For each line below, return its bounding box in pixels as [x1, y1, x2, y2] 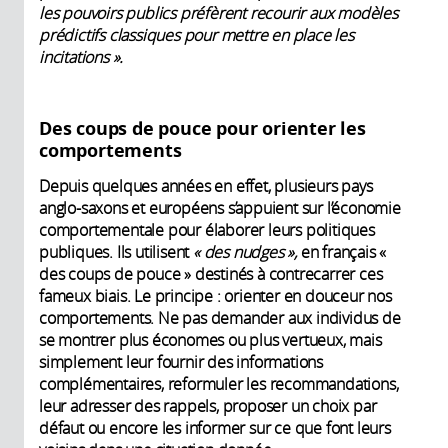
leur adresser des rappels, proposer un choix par [39, 394, 377, 417]
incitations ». [39, 45, 124, 68]
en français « [297, 240, 387, 263]
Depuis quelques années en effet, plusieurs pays [39, 174, 373, 197]
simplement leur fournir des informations [39, 350, 324, 373]
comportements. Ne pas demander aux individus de [39, 306, 401, 329]
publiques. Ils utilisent [39, 240, 194, 263]
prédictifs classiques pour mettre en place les [39, 23, 354, 46]
